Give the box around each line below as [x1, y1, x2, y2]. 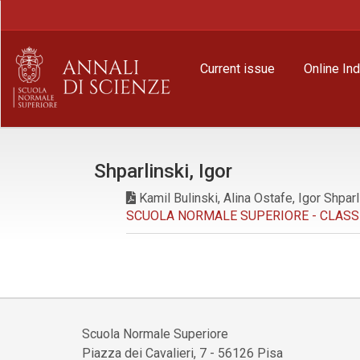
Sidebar [31, 71, 75, 86]
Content [31, 53, 75, 68]
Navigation [31, 18, 91, 33]
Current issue [200, 61, 275, 76]
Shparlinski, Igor [94, 160, 232, 182]
